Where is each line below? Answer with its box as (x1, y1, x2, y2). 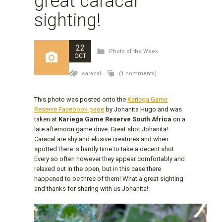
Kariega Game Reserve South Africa (58, 115, 171, 123)
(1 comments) (117, 70, 157, 77)
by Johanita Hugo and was (104, 105, 182, 113)
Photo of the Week (109, 48, 158, 55)
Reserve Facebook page (34, 105, 104, 113)
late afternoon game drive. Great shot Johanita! (34, 125, 168, 133)
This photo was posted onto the (34, 95, 127, 103)
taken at (34, 115, 58, 123)
